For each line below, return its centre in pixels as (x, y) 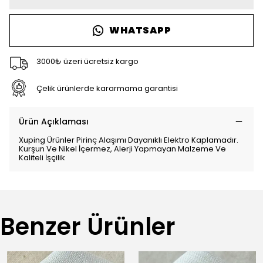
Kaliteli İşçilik (42, 158)
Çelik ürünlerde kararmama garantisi (107, 88)
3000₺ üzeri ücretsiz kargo (87, 61)
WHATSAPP (140, 30)
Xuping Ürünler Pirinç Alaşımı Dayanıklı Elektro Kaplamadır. (129, 140)
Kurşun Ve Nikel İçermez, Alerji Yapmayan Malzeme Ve (122, 149)
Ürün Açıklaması (54, 122)
